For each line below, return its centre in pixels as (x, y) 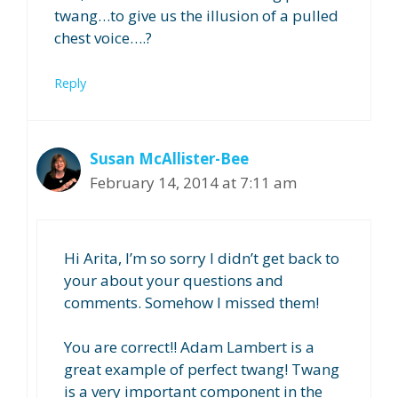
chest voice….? (103, 37)
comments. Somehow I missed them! (191, 302)
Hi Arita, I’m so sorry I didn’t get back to (202, 258)
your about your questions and (174, 280)
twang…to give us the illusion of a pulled (196, 15)
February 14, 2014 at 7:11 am (193, 183)
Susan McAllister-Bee (169, 159)
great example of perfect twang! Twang (202, 370)
